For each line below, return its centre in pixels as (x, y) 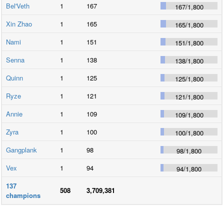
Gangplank (22, 149)
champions (23, 195)
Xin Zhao (19, 23)
